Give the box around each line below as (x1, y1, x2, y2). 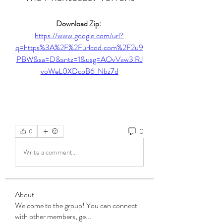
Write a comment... (23, 147, 77, 157)
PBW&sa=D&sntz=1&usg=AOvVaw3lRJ (16, 54, 143, 65)
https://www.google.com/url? (35, 30, 124, 41)
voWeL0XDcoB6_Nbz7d (40, 65, 118, 77)
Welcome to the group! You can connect (15, 200, 137, 211)
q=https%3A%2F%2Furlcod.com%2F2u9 (15, 42, 143, 53)
